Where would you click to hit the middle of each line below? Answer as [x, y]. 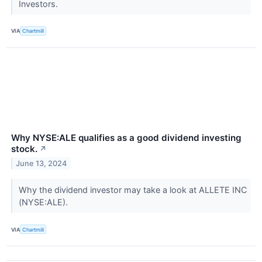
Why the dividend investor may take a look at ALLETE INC [132, 189]
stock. [24, 149]
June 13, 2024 [42, 163]
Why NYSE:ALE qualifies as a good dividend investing [126, 138]
